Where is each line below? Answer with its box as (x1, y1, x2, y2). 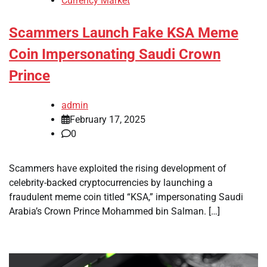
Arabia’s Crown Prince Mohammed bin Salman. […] (9, 205, 220, 217)
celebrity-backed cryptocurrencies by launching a (9, 176, 213, 188)
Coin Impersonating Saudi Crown (9, 46, 221, 63)
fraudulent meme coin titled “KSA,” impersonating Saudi (9, 191, 243, 203)
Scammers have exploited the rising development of (9, 162, 226, 174)
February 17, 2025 (70, 113, 145, 125)
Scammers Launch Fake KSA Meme (9, 24, 238, 42)
